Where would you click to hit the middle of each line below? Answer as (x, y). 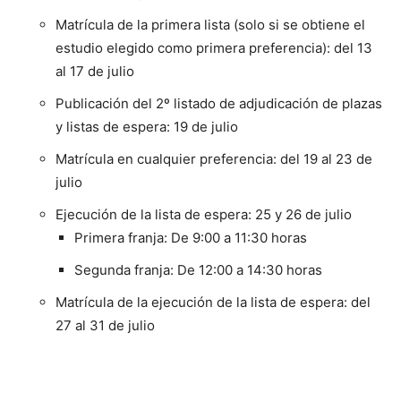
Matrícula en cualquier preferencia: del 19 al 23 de (214, 158)
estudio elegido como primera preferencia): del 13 (214, 47)
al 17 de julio (95, 71)
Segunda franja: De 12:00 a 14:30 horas (198, 269)
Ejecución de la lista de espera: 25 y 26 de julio (204, 214)
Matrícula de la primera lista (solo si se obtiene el (210, 24)
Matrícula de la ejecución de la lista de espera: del (213, 302)
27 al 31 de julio (105, 325)
